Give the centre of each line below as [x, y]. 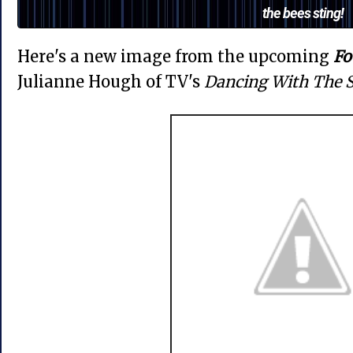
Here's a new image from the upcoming [175, 56]
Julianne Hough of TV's [111, 82]
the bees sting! [303, 13]
